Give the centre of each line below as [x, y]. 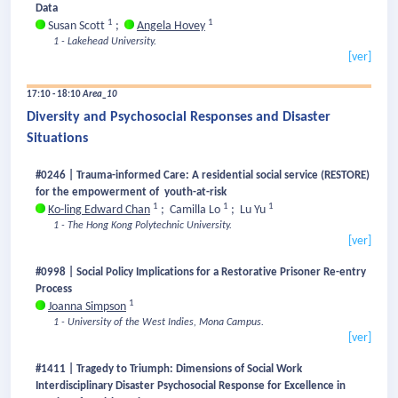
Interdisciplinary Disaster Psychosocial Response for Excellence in [191, 386]
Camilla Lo [196, 211]
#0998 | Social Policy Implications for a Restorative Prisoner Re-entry [201, 273]
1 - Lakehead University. [105, 42]
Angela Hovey [171, 27]
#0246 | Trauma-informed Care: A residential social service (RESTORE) [203, 176]
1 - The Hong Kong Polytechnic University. [143, 226]
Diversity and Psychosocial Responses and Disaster [179, 118]
